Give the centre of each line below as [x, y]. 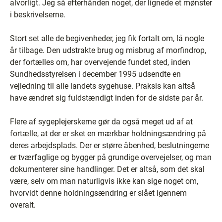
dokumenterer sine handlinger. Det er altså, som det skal [107, 169]
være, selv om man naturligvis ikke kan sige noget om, [104, 181]
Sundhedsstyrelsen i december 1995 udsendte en [95, 74]
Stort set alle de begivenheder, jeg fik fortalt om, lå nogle [107, 38]
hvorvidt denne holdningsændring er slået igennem [98, 193]
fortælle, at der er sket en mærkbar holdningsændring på [108, 134]
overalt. [23, 205]
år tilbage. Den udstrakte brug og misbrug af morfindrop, [108, 50]
